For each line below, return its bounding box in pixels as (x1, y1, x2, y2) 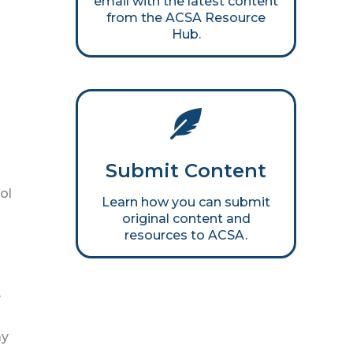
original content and (121, 211, 251, 227)
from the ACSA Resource (106, 10, 266, 26)
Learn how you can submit (102, 195, 270, 210)
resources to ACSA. (124, 228, 247, 243)
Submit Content (106, 159, 266, 183)
